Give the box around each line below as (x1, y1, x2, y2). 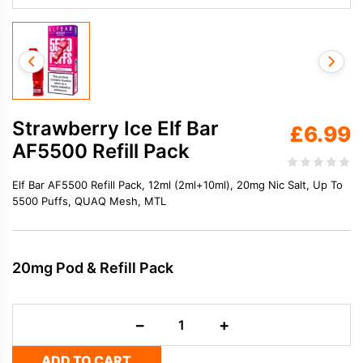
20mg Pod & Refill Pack (12, 258, 173, 276)
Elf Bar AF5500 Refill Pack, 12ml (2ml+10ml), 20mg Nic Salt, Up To (12, 177, 343, 191)
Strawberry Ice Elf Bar (12, 116, 219, 140)
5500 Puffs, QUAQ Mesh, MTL (12, 194, 166, 207)
